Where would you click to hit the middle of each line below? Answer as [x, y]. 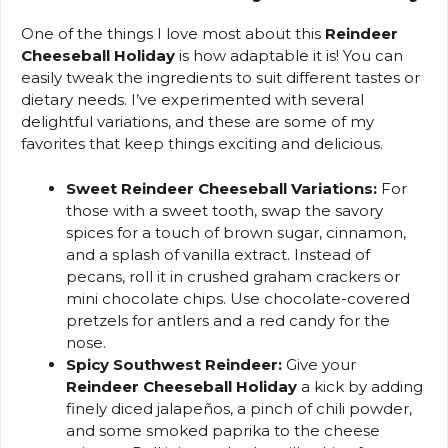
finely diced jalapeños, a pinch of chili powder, [239, 408]
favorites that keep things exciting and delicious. [202, 144]
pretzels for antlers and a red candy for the [228, 320]
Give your [319, 364]
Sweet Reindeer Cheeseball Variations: [221, 188]
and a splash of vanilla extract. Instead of [218, 254]
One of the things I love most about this [173, 34]
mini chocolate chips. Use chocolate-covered [238, 298]
